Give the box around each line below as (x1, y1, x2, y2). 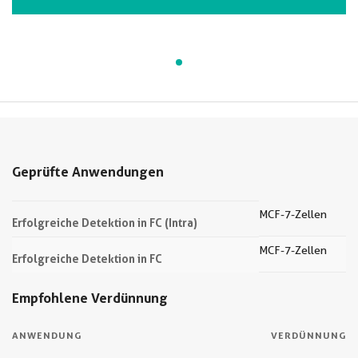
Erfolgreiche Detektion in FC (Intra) (12, 216, 197, 229)
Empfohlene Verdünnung (12, 289, 168, 306)
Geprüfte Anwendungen (12, 163, 164, 180)
